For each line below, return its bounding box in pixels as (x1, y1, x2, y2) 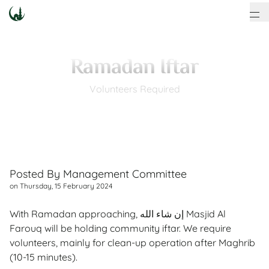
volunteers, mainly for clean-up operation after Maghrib (10, 237, 255, 249)
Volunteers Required (89, 83, 180, 95)
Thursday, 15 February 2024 (20, 181, 112, 190)
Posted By (10, 167, 63, 181)
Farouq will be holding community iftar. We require (10, 222, 231, 234)
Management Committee (63, 167, 187, 181)
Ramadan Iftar (70, 51, 199, 85)
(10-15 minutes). (10, 251, 77, 263)
